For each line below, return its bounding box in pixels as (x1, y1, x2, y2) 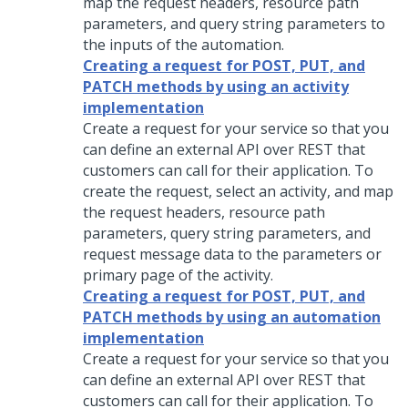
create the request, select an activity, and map (83, 181, 393, 201)
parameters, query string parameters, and (83, 223, 371, 243)
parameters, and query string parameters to (83, 14, 385, 34)
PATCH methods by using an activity (83, 76, 349, 97)
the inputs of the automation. (83, 35, 284, 55)
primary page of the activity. (83, 265, 273, 285)
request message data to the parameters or (83, 244, 382, 264)
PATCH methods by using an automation (83, 307, 381, 327)
